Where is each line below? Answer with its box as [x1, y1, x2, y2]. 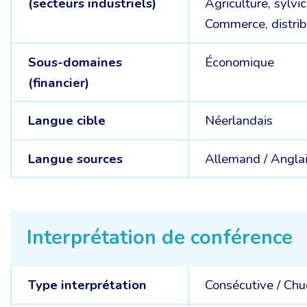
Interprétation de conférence [27, 224, 293, 251]
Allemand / [205, 149, 271, 168]
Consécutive [205, 276, 274, 295]
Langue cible [27, 112, 106, 130]
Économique [205, 53, 275, 71]
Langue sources [27, 149, 123, 168]
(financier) [27, 73, 89, 92]
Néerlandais [205, 112, 273, 130]
